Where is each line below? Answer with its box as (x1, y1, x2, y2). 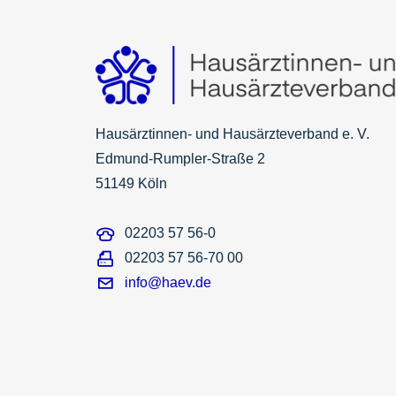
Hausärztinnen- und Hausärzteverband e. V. (95, 126, 369, 142)
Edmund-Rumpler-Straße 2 (95, 151, 265, 167)
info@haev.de (125, 275, 211, 291)
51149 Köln (95, 176, 167, 192)
